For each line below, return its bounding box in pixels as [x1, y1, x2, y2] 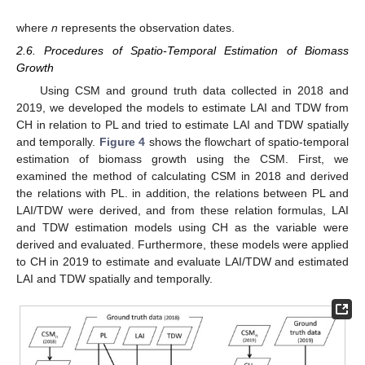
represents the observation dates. [58, 20, 235, 34]
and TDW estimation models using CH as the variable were [16, 221, 349, 235]
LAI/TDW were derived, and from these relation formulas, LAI [16, 204, 349, 218]
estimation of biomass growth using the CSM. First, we [16, 152, 349, 166]
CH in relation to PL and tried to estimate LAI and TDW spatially [16, 118, 349, 132]
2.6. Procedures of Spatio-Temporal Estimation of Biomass [16, 43, 349, 57]
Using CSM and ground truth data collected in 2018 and [39, 84, 349, 98]
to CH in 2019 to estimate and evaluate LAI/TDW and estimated [16, 255, 349, 269]
